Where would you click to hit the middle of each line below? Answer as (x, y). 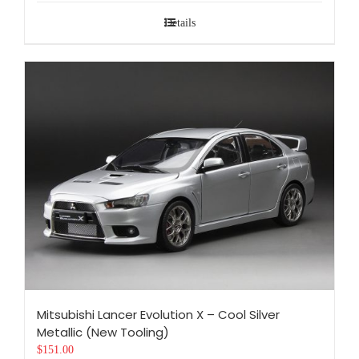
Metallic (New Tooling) (103, 333)
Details (179, 22)
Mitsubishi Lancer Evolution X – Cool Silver (158, 315)
